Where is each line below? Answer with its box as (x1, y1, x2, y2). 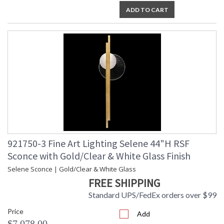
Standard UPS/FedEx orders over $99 (88, 190, 216, 200)
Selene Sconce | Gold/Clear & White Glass (7, 164, 136, 174)
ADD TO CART (125, 6, 168, 14)
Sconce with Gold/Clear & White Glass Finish (7, 149, 190, 162)
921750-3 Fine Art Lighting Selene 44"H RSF (7, 137, 189, 150)
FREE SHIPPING (88, 176, 160, 190)
